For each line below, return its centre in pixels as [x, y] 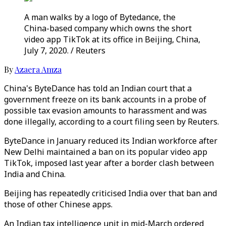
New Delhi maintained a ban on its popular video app [106, 152]
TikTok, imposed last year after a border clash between [109, 163]
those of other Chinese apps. [58, 204]
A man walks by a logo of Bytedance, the [100, 17]
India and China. [35, 174]
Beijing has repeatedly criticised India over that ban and [110, 193]
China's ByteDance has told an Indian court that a [98, 88]
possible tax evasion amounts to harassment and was [105, 110]
